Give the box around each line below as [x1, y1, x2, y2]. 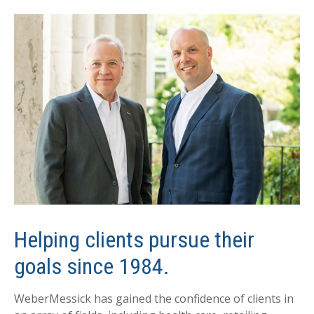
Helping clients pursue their [14, 226, 254, 254]
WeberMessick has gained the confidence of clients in [14, 291, 294, 307]
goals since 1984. [14, 253, 170, 280]
